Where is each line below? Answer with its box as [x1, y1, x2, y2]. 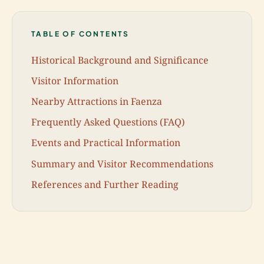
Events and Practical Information [31, 136, 180, 150]
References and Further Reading [31, 177, 179, 191]
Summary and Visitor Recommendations [31, 157, 213, 170]
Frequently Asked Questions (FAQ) [31, 115, 185, 129]
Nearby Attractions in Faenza [31, 94, 162, 108]
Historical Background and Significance [31, 53, 209, 67]
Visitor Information [31, 74, 118, 87]
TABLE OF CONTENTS [31, 29, 130, 38]
